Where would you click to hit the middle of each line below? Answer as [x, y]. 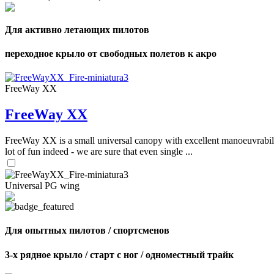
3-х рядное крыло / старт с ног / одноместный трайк [119, 254]
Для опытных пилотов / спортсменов [87, 231]
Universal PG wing [42, 186]
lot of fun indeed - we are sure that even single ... [99, 152]
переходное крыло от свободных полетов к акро [111, 54]
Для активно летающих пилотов [77, 29]
